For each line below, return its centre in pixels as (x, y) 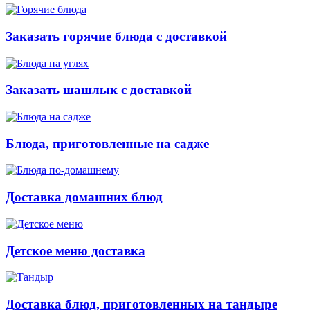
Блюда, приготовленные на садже (107, 143)
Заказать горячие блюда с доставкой (116, 36)
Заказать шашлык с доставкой (99, 90)
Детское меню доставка (75, 250)
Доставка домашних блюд (84, 197)
